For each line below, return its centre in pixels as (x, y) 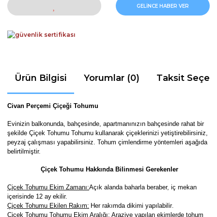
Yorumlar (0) (112, 78)
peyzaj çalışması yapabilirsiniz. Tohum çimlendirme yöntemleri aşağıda (107, 142)
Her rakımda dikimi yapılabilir (131, 205)
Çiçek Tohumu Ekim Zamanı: (48, 187)
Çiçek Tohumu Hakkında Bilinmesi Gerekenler (109, 169)
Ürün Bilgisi (41, 78)
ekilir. (60, 196)
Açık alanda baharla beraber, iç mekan (143, 187)
